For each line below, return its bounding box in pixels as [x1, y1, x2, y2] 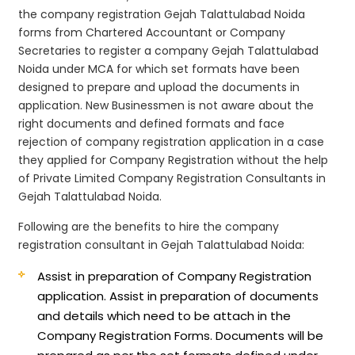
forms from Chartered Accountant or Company [18, 24, 286, 40]
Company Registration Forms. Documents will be [37, 326, 324, 344]
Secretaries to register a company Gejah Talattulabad [18, 42, 319, 59]
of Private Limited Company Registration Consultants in [18, 170, 326, 186]
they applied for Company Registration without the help [18, 151, 329, 168]
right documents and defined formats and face [18, 115, 285, 132]
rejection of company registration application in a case [18, 133, 325, 150]
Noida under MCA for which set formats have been [18, 60, 300, 77]
